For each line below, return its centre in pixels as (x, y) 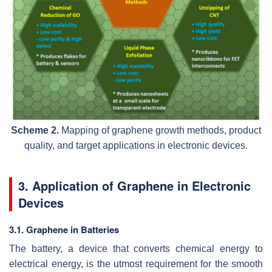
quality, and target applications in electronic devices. (136, 145)
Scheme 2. (35, 130)
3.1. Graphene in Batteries (64, 229)
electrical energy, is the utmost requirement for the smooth (136, 263)
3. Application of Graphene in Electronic (134, 185)
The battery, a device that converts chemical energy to (136, 248)
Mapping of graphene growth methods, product (160, 130)
